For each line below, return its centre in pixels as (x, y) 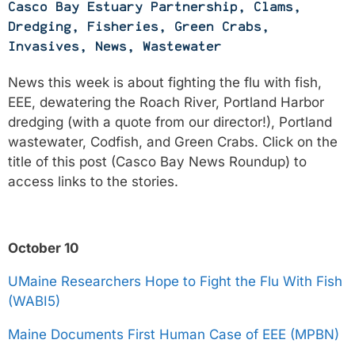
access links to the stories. (93, 181)
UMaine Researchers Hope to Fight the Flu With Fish (175, 281)
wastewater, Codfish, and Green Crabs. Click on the (173, 142)
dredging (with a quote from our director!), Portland (170, 122)
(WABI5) (34, 301)
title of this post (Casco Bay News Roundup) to (157, 162)
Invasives (44, 47)
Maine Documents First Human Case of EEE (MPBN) (174, 334)
